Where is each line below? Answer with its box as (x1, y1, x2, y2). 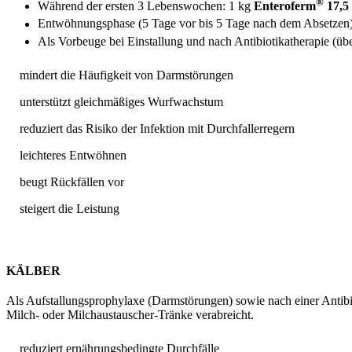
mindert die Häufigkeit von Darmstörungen (20, 68, 233, 82)
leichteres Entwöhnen (20, 148, 126, 163)
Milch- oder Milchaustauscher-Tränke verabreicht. (6, 308, 254, 322)
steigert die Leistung (20, 202, 119, 216)
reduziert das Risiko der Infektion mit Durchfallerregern (20, 122, 295, 136)
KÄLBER (6, 264, 60, 278)
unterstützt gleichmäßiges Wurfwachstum (20, 95, 223, 109)
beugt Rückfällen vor (20, 175, 124, 189)
